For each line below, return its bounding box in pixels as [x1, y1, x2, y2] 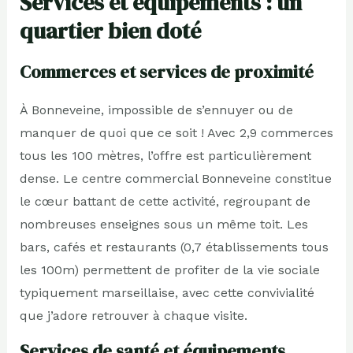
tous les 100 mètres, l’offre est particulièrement [19, 147, 311, 163]
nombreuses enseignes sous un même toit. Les [19, 216, 308, 232]
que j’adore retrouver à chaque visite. [19, 307, 247, 323]
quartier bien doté [19, 15, 201, 46]
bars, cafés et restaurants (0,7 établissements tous [19, 239, 329, 255]
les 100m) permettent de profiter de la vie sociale [19, 262, 320, 277]
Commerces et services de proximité [19, 59, 314, 84]
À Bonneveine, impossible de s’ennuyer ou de [19, 102, 293, 117]
